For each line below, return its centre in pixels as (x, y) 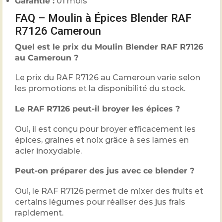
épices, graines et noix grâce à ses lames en (102, 140)
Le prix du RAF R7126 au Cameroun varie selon (108, 78)
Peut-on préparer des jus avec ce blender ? (105, 171)
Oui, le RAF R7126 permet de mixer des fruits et (109, 191)
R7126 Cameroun (58, 30)
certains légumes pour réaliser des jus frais (100, 202)
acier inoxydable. (48, 151)
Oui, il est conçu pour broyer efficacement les (105, 129)
